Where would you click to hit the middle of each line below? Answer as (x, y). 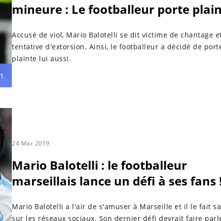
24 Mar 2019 (31, 143)
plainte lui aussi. (41, 58)
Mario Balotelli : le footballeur (99, 165)
